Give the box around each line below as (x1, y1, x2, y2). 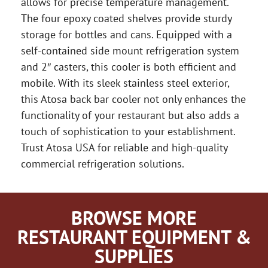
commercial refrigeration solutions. (21, 157, 184, 170)
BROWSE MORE (71, 205, 197, 230)
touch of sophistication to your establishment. (21, 124, 235, 138)
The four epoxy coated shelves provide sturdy (21, 11, 232, 25)
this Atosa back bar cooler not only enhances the (21, 92, 246, 106)
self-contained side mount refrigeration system (21, 44, 239, 57)
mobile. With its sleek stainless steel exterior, (21, 76, 229, 90)
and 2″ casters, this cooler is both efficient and (21, 60, 236, 74)
